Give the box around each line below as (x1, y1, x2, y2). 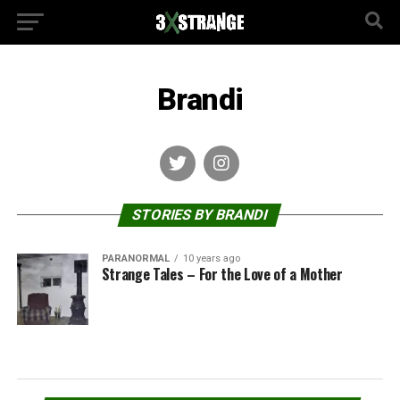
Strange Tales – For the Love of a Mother (101, 263, 343, 285)
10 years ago (182, 253, 240, 264)
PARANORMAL (101, 253, 170, 264)
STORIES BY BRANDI (130, 206, 271, 223)
